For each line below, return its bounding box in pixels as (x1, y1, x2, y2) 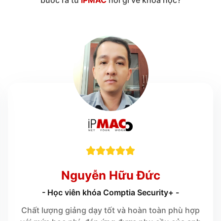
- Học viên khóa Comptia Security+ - (42, 187, 179, 197)
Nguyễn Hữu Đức (61, 168, 160, 183)
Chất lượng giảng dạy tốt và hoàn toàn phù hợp (21, 205, 200, 215)
